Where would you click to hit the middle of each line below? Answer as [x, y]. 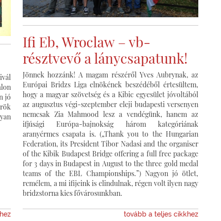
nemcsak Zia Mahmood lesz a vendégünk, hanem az [110, 114]
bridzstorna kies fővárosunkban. [73, 193]
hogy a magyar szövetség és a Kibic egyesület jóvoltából [110, 94]
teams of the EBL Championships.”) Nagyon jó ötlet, [110, 173]
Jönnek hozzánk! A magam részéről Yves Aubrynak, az [110, 74]
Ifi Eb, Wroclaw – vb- [87, 41]
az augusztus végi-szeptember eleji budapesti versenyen [110, 104]
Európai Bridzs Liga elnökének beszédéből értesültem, [110, 84]
